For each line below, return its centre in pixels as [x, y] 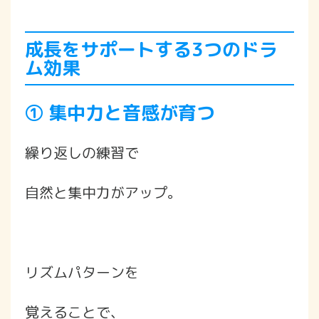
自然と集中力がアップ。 [103, 192]
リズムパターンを [82, 272]
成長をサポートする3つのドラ [151, 49]
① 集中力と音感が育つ [120, 112]
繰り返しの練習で [82, 152]
